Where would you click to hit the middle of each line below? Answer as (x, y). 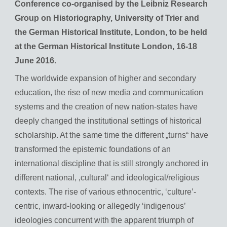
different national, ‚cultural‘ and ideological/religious (107, 178)
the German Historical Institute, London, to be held (111, 32)
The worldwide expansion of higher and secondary (105, 79)
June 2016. (35, 61)
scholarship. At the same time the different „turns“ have (111, 135)
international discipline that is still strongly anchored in (111, 164)
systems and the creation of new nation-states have (106, 107)
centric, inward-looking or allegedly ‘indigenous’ (100, 206)
